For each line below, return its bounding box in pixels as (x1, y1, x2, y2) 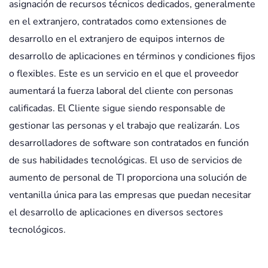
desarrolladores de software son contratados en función (9, 136, 249, 150)
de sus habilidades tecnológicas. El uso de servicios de (9, 154, 242, 167)
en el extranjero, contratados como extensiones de (9, 15, 227, 28)
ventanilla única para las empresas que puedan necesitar (9, 188, 251, 202)
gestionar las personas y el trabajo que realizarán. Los (9, 119, 240, 132)
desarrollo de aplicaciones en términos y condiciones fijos (9, 50, 255, 63)
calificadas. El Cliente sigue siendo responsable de (9, 102, 226, 115)
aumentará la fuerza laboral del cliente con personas (9, 84, 233, 98)
